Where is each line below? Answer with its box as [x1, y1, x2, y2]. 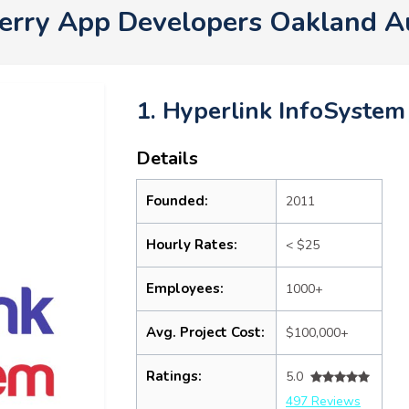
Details [136, 146, 198, 171]
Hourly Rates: [146, 236, 237, 254]
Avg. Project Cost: [146, 323, 265, 341]
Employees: [146, 279, 224, 298]
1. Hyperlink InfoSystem [136, 95, 405, 127]
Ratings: [146, 367, 202, 385]
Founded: [146, 192, 208, 210]
